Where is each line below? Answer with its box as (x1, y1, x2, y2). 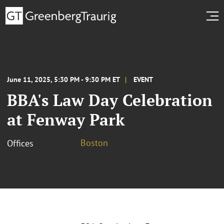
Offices (7, 137, 33, 149)
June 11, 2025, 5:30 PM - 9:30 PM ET (7, 74, 120, 84)
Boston (80, 136, 108, 148)
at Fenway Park (7, 108, 125, 130)
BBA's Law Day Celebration (7, 89, 212, 110)
